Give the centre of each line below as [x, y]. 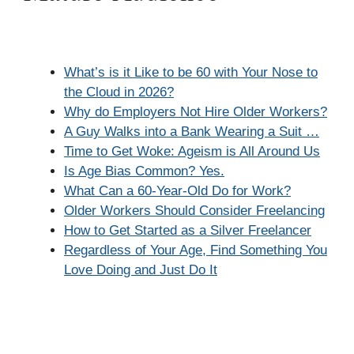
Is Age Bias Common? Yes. [144, 171]
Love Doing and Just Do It [141, 270]
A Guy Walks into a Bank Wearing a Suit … [192, 132]
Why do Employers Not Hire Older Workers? [196, 112]
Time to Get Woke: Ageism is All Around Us [192, 151]
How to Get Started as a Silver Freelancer [188, 230]
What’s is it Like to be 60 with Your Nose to [191, 72]
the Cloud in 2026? [119, 92]
